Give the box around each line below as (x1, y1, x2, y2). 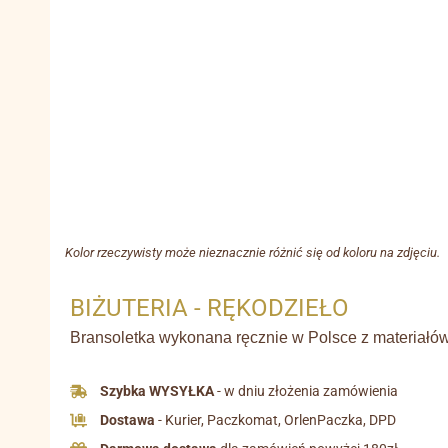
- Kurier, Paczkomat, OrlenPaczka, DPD (155, 412, 397, 430)
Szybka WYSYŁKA (100, 383, 215, 401)
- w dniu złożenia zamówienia (214, 383, 399, 401)
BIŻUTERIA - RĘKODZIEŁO (70, 294, 349, 323)
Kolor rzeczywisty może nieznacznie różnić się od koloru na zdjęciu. (65, 245, 440, 261)
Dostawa (100, 412, 156, 430)
